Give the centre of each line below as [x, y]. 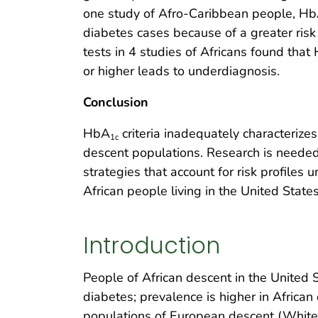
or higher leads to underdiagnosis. [181, 71]
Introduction [152, 245]
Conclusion [116, 103]
